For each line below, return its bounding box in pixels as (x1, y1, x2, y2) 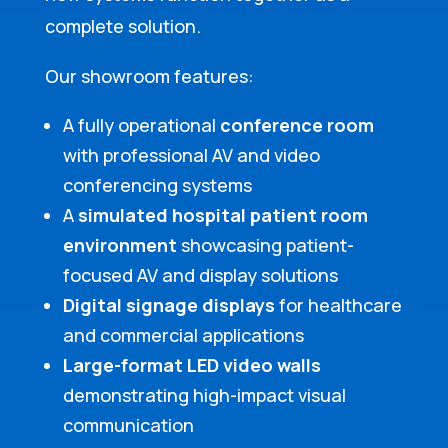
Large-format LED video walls (62, 353, 321, 378)
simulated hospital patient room (77, 203, 368, 228)
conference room (219, 113, 374, 138)
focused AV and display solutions (62, 263, 338, 288)
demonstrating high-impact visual (62, 383, 346, 408)
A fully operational (62, 113, 220, 138)
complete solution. (44, 14, 201, 39)
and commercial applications (62, 323, 304, 348)
